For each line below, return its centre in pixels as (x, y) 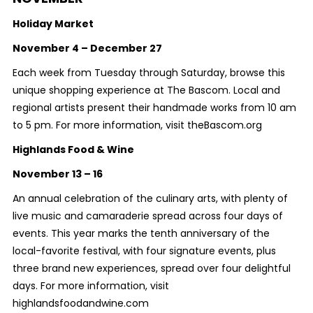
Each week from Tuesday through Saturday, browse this (148, 72)
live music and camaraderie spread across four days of (147, 216)
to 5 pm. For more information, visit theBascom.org (137, 125)
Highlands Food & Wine (73, 149)
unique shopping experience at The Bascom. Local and (146, 90)
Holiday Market (53, 23)
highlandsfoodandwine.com (80, 303)
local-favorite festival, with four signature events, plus (144, 250)
